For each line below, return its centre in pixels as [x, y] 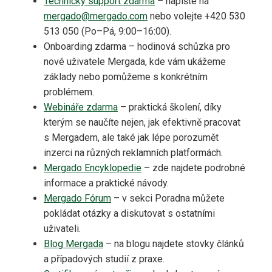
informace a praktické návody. [106, 183]
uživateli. [62, 229]
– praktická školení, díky [170, 107]
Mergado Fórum [77, 199]
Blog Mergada [73, 244]
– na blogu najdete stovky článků [174, 244]
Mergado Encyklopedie [93, 168]
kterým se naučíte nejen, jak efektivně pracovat [142, 123]
